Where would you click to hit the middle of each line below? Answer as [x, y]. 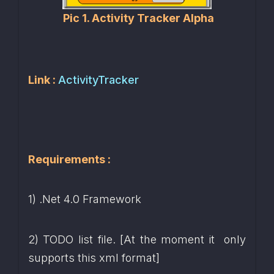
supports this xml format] [94, 257]
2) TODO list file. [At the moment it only [137, 239]
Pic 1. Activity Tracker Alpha [139, 18]
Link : [43, 80]
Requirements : [69, 160]
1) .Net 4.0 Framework [84, 199]
